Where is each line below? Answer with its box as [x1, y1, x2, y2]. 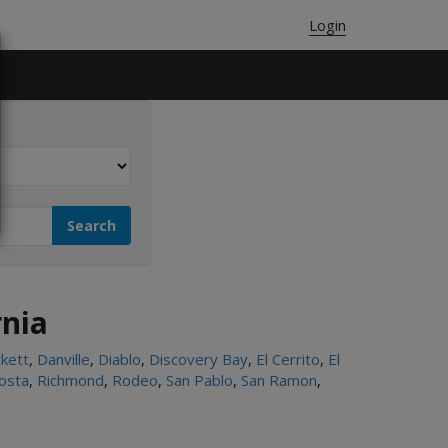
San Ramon [241, 370, 317, 390]
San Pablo [166, 370, 233, 390]
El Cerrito [256, 349, 320, 369]
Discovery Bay [149, 349, 248, 369]
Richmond [37, 370, 104, 390]
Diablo [98, 349, 141, 369]
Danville [37, 349, 90, 369]
